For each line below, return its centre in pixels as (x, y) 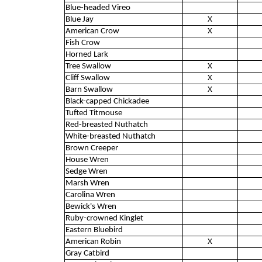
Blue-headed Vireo (98, 8)
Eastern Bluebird (94, 230)
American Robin (93, 242)
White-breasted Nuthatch (110, 136)
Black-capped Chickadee (107, 101)
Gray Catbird (87, 253)
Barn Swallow (89, 89)
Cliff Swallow (87, 78)
